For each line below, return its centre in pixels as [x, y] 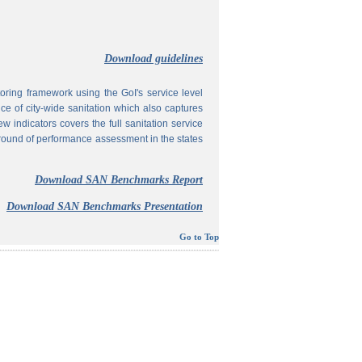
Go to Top [199, 237]
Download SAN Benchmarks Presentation [105, 206]
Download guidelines [154, 59]
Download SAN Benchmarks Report [119, 180]
